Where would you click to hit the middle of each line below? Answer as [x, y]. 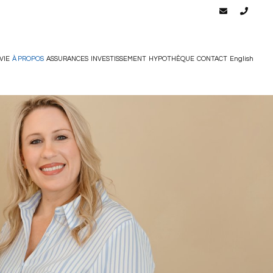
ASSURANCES [67, 59]
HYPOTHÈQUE [172, 59]
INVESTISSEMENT [119, 59]
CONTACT [212, 59]
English [242, 59]
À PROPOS [28, 59]
